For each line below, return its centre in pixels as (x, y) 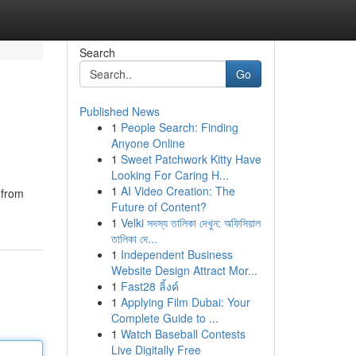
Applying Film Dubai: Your (185, 302)
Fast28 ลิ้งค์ (149, 286)
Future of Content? (159, 207)
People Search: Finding (179, 127)
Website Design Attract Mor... (184, 270)
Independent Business (176, 254)
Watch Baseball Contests (183, 334)
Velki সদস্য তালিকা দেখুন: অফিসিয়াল (190, 222)
